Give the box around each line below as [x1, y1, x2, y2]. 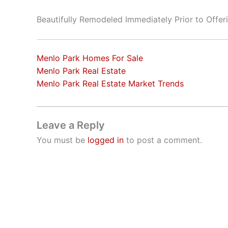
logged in [88, 134, 124, 145]
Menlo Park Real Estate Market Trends [37, 78, 184, 89]
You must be [37, 134, 88, 145]
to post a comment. [124, 134, 202, 145]
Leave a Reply [37, 119, 105, 131]
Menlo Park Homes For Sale [37, 52, 143, 63]
